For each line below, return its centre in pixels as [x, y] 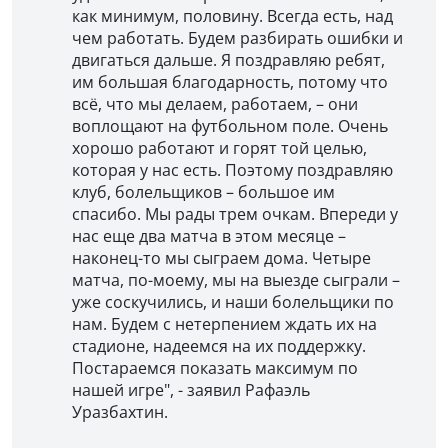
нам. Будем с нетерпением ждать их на [224, 323]
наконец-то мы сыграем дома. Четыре [221, 257]
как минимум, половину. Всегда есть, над [232, 15]
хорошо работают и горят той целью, [219, 147]
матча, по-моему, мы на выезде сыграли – [236, 279]
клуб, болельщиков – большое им [203, 191]
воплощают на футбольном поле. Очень [230, 125]
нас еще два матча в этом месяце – [209, 235]
